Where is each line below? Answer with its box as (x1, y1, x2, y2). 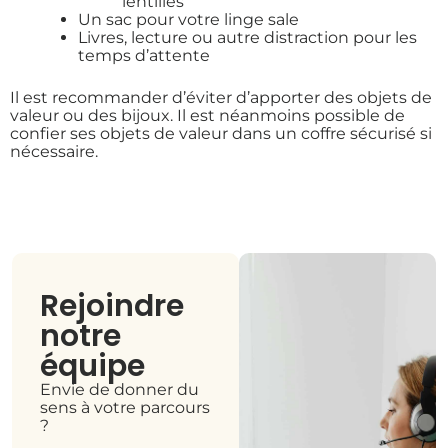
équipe (40, 344, 145, 387)
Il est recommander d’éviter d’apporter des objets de (10, 88, 432, 108)
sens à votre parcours (40, 397, 210, 417)
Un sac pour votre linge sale (78, 10, 299, 30)
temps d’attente (78, 46, 210, 66)
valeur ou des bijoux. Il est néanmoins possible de (10, 106, 405, 126)
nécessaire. (10, 142, 98, 162)
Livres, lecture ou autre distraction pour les (78, 28, 417, 48)
